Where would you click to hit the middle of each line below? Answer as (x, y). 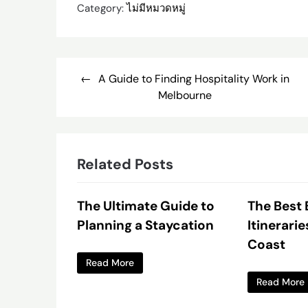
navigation (100, 95)
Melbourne (185, 95)
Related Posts (125, 164)
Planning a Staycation (145, 225)
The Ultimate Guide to (146, 206)
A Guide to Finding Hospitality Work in (194, 78)
